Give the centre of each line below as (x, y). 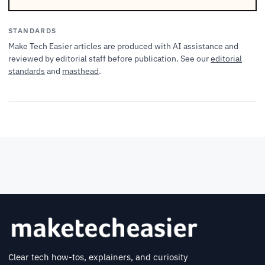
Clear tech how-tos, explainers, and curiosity (98, 257)
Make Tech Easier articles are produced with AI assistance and (123, 46)
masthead (80, 71)
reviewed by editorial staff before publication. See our (109, 59)
